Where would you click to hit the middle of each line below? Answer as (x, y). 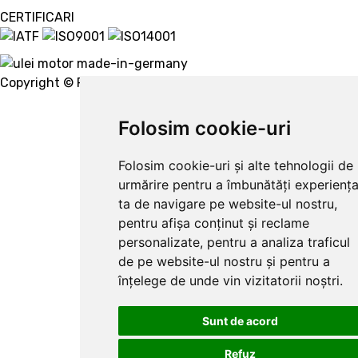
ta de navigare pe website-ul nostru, (228, 204)
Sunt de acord (241, 321)
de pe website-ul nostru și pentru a (225, 261)
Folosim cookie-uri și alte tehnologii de (236, 165)
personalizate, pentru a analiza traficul (235, 242)
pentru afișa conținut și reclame (214, 223)
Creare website (219, 82)
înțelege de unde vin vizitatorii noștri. (231, 280)
